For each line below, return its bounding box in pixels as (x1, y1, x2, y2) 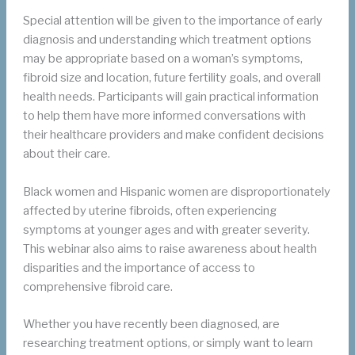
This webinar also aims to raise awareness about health (23, 241, 318, 256)
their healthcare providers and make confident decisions (23, 128, 325, 143)
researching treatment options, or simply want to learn (23, 335, 314, 350)
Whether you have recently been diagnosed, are (23, 316, 281, 331)
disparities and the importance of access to (23, 260, 256, 275)
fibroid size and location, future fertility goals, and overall (23, 71, 322, 86)
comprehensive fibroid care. (23, 279, 174, 294)
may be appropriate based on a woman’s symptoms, (23, 52, 303, 67)
